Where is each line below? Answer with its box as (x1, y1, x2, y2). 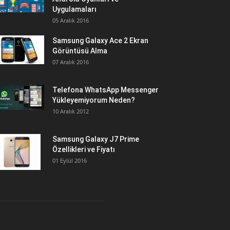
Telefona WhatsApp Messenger (52, 86, 159, 94)
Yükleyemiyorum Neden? (52, 96, 135, 104)
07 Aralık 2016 (52, 58, 89, 66)
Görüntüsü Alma (52, 47, 107, 55)
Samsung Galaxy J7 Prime (52, 135, 139, 143)
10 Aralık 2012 (52, 107, 89, 115)
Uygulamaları (52, 5, 97, 13)
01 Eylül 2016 (52, 157, 87, 164)
